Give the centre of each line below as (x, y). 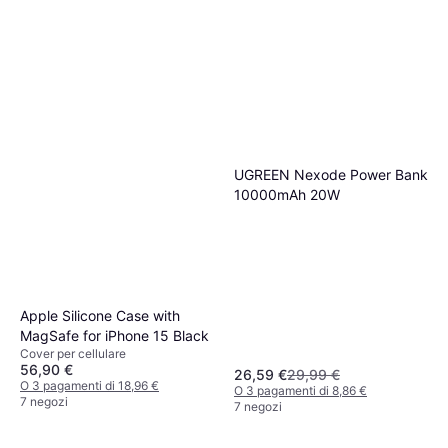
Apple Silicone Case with (100, 315)
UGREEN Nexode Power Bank (331, 174)
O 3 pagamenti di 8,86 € (300, 391)
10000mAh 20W (287, 194)
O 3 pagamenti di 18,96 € (89, 385)
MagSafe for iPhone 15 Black (114, 335)
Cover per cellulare (73, 353)
